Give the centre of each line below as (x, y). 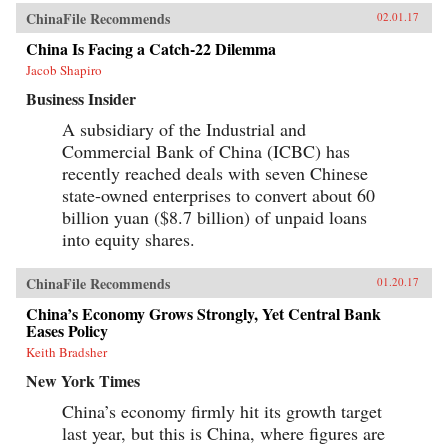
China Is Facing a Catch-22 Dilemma (151, 48)
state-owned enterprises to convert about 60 (218, 194)
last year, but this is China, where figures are (223, 432)
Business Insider (81, 98)
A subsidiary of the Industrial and (184, 128)
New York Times (83, 380)
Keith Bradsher (66, 351)
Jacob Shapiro (64, 69)
